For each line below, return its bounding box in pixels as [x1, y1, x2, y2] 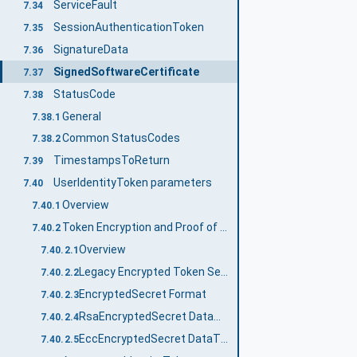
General [62, 109, 102, 123]
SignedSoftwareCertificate [53, 65, 199, 78]
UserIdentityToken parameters [53, 176, 212, 190]
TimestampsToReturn [53, 154, 170, 167]
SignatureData [53, 42, 128, 56]
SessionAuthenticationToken [53, 20, 204, 33]
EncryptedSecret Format [78, 288, 206, 301]
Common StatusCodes [62, 131, 181, 145]
